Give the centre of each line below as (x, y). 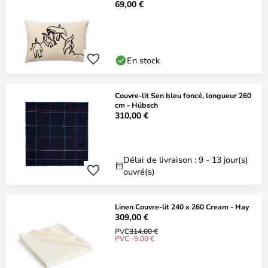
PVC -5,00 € (135, 238)
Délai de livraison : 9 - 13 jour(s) (186, 159)
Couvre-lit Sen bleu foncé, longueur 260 (183, 95)
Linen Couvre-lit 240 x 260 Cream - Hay (182, 206)
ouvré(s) (139, 171)
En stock (143, 60)
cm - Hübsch (136, 105)
